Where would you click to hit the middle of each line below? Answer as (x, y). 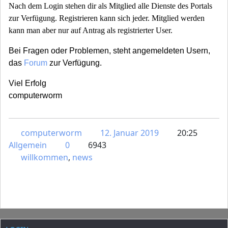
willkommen (45, 158)
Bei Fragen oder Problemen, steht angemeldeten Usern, (109, 51)
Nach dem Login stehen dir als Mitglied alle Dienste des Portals (110, 6)
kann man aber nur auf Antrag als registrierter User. (91, 31)
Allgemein (28, 145)
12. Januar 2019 (130, 133)
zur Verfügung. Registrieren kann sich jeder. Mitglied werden (107, 18)
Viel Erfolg (27, 83)
